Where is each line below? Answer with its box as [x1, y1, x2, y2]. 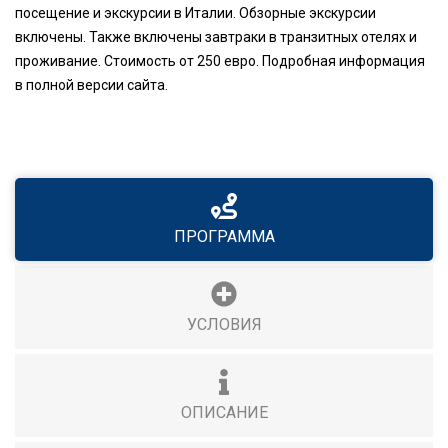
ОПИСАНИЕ [180, 403, 268, 423]
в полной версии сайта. [15, 77, 168, 94]
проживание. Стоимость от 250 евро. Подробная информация [15, 53, 425, 70]
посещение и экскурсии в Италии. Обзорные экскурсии [15, 5, 376, 22]
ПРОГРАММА [173, 227, 275, 247]
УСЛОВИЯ [186, 315, 262, 335]
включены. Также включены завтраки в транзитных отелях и [15, 29, 417, 46]
